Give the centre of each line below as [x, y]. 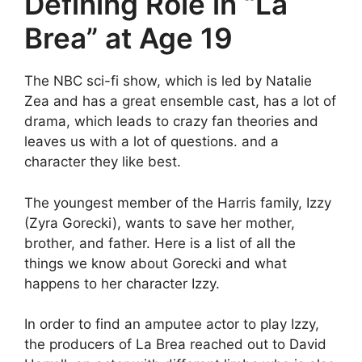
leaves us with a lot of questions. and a [152, 141]
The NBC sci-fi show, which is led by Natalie [168, 81]
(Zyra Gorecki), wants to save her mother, [160, 223]
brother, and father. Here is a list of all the [160, 243]
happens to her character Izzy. [122, 283]
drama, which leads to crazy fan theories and [171, 121]
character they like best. [103, 162]
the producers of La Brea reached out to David [175, 344]
